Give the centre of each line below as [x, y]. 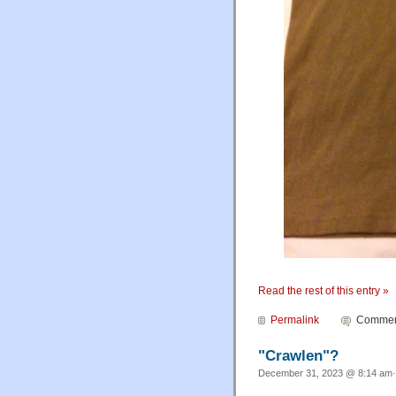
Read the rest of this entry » [324, 290]
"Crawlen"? [298, 355]
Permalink [295, 320]
